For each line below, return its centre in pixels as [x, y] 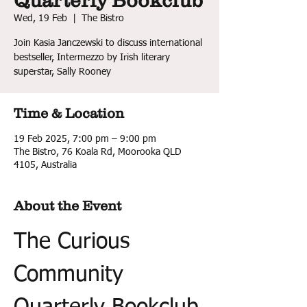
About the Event [67, 206]
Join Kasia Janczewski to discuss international [108, 43]
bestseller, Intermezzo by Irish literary [92, 58]
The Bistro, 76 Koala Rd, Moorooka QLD [98, 152]
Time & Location [69, 113]
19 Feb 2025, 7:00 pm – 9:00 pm [85, 139]
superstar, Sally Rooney [62, 72]
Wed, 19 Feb [40, 19]
